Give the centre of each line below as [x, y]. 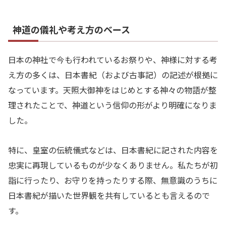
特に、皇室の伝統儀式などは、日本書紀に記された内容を [113, 150]
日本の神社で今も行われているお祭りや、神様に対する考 [113, 60]
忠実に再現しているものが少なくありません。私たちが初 [113, 165]
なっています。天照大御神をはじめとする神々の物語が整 [112, 90]
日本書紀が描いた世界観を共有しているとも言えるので [109, 195]
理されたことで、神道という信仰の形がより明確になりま [112, 105]
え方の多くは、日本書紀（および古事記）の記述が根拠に [113, 75]
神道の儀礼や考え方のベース [71, 30]
